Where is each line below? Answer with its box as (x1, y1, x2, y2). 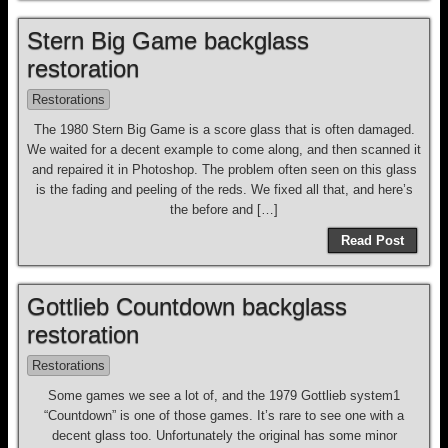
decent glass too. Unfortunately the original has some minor (51, 428, 397, 443)
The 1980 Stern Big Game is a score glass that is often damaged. (33, 122, 415, 137)
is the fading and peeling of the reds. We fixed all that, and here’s (35, 182, 413, 197)
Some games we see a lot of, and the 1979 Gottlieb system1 (48, 388, 400, 403)
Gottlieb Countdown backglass (27, 293, 347, 320)
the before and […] (170, 202, 278, 217)
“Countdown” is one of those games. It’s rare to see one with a (44, 408, 404, 423)
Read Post (341, 233, 404, 248)
